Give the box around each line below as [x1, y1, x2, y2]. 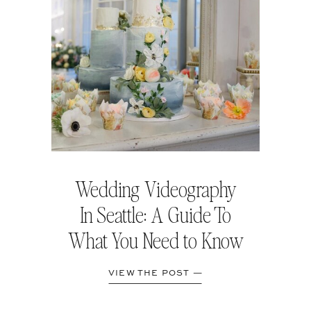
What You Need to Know [67, 228, 244, 253]
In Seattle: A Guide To [80, 202, 231, 228]
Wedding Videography [75, 176, 236, 202]
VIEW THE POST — [108, 269, 203, 278]
